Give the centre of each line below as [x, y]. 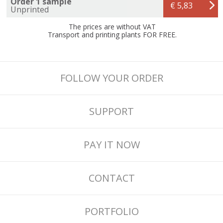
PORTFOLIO [111, 211]
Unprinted [30, 9]
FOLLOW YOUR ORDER [111, 78]
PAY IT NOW [111, 144]
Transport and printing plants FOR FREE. [112, 34]
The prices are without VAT [112, 26]
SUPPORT [111, 111]
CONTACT [111, 178]
